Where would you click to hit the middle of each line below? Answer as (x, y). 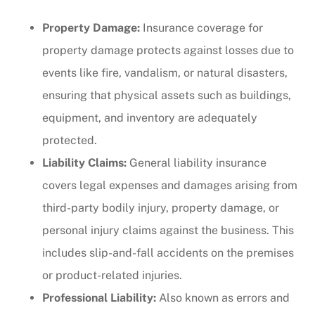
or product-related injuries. (112, 275)
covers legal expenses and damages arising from (170, 185)
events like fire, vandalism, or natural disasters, (165, 72)
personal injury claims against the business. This (168, 230)
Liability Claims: (84, 162)
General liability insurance (197, 162)
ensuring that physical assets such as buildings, (167, 95)
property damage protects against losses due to (168, 50)
